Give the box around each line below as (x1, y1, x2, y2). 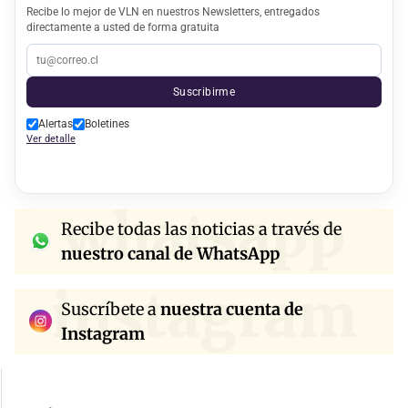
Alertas (38, 117, 73, 130)
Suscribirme (172, 84, 236, 98)
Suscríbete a (61, 298, 160, 320)
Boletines (85, 117, 129, 130)
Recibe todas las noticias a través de (61, 218, 342, 240)
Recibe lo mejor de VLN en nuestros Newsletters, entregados (26, 4, 320, 18)
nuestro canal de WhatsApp (61, 242, 280, 264)
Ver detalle (26, 132, 76, 145)
